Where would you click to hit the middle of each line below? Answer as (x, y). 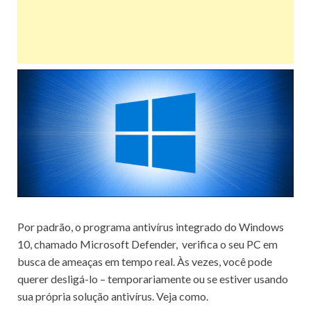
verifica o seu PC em (228, 244)
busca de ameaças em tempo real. (97, 261)
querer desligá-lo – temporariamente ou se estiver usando (153, 278)
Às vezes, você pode (225, 261)
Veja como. (182, 296)
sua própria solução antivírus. (87, 296)
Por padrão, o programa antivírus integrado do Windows (151, 226)
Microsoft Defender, (129, 244)
